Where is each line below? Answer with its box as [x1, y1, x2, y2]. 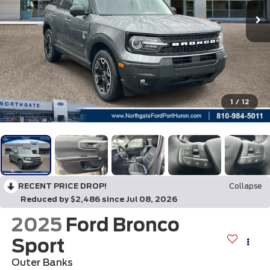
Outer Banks [11, 257, 73, 269]
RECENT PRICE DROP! [18, 181, 107, 190]
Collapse [229, 181, 262, 190]
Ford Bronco [65, 214, 180, 236]
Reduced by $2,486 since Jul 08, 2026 [20, 194, 177, 204]
